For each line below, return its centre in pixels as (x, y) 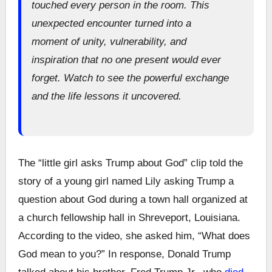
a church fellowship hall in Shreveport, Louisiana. (129, 217)
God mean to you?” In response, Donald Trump (124, 254)
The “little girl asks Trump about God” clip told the (130, 163)
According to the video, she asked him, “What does (134, 236)
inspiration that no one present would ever (126, 59)
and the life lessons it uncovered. (106, 96)
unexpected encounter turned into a (111, 23)
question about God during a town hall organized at (133, 199)
